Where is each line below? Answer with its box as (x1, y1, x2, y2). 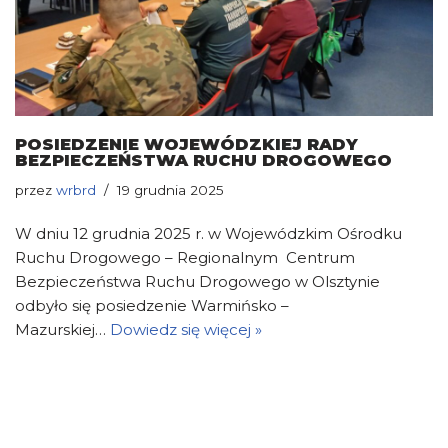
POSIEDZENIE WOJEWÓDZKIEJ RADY (15, 133, 358, 154)
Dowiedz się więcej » (110, 319, 262, 339)
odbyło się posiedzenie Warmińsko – (15, 295, 289, 315)
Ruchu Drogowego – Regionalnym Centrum (15, 247, 355, 267)
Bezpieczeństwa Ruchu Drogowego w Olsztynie (15, 271, 380, 291)
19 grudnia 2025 (117, 181, 224, 198)
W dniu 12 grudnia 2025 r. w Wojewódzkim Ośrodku (15, 223, 402, 243)
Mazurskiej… (15, 319, 110, 339)
